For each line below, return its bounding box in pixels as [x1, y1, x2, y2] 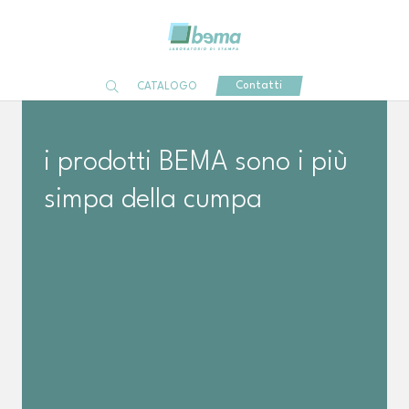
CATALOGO [137, 81, 198, 92]
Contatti [236, 80, 283, 92]
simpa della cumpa [44, 187, 262, 214]
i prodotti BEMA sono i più [44, 150, 348, 176]
